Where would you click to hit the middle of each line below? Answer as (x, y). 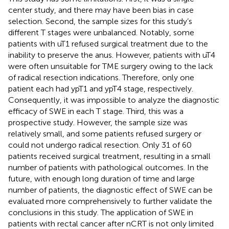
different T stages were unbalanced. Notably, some (101, 32)
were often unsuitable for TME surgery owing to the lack (111, 66)
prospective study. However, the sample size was (98, 122)
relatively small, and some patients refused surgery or (105, 133)
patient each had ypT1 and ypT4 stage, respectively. (101, 88)
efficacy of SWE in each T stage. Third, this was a (96, 111)
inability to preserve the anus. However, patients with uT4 (112, 55)
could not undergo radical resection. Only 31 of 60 (100, 145)
